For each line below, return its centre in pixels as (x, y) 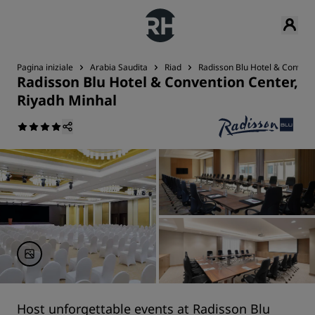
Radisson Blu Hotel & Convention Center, (157, 82)
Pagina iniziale (45, 67)
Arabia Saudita (119, 67)
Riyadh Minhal (67, 100)
